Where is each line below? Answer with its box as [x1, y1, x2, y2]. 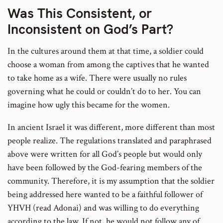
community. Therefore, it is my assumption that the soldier [7, 175, 215, 187]
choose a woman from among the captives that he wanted [7, 58, 209, 70]
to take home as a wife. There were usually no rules [7, 72, 187, 84]
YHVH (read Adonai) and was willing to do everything [7, 202, 199, 214]
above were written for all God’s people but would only [7, 148, 202, 160]
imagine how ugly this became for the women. [7, 99, 170, 111]
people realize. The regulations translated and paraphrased [7, 134, 212, 146]
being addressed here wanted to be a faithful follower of [7, 188, 203, 200]
